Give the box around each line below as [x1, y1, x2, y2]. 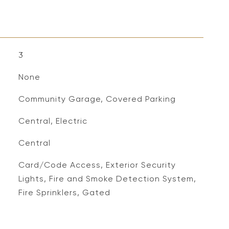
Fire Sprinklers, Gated [18, 188, 110, 197]
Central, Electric [18, 116, 87, 126]
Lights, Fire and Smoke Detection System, [18, 174, 196, 184]
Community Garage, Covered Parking [18, 94, 176, 104]
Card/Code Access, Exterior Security [18, 160, 176, 170]
